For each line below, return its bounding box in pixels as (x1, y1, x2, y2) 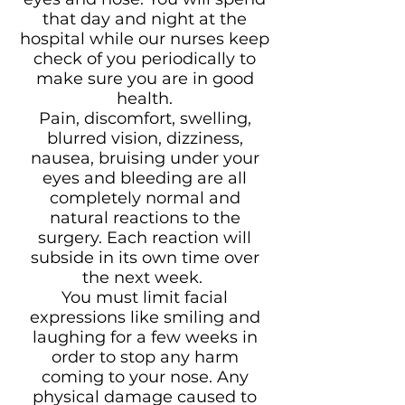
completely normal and (49, 188, 240, 208)
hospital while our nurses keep (20, 29, 269, 49)
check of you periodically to (33, 49, 256, 69)
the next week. (82, 268, 207, 287)
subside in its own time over (30, 248, 259, 268)
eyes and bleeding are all (42, 168, 247, 188)
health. (117, 89, 173, 108)
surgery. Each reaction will (38, 228, 251, 248)
